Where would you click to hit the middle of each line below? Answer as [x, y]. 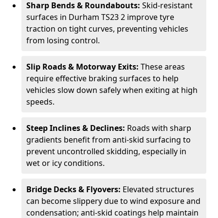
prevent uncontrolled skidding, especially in [106, 151]
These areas [163, 67]
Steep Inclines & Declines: [77, 128]
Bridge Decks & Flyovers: [74, 189]
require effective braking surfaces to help [102, 78]
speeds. [40, 102]
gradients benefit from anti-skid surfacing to [109, 140]
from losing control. [63, 40]
